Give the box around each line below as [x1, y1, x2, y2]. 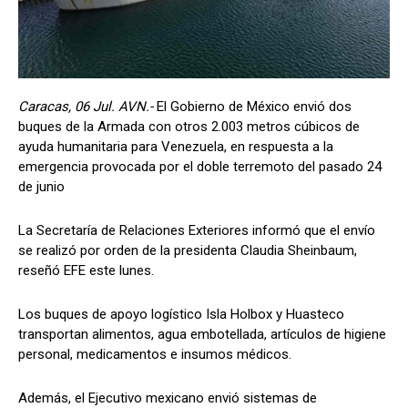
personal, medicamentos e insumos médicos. [18, 345, 291, 362]
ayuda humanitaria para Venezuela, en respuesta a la [18, 138, 333, 155]
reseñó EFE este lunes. [18, 261, 154, 279]
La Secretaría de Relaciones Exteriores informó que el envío [18, 221, 375, 239]
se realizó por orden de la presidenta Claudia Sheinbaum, [18, 241, 357, 259]
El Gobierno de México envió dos [157, 97, 352, 115]
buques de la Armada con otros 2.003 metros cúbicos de [18, 117, 360, 135]
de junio [18, 178, 65, 195]
